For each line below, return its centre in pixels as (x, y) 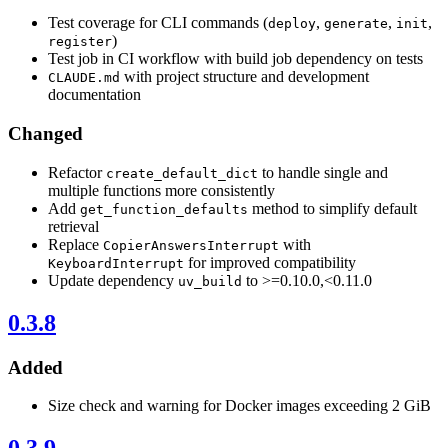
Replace (75, 244)
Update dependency (113, 280)
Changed (45, 134)
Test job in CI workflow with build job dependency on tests (235, 59)
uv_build (210, 281)
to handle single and (323, 172)
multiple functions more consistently (161, 190)
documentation (94, 95)
